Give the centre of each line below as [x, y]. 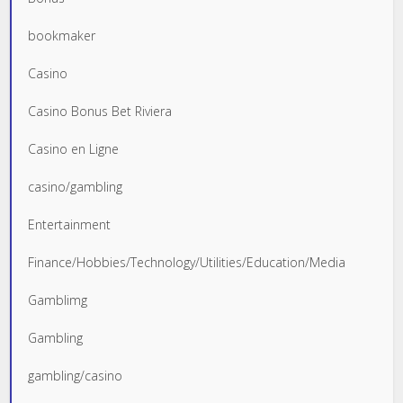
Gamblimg [58, 300]
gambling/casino [76, 376]
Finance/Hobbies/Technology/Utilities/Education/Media [187, 262]
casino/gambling [76, 187]
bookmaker [62, 36]
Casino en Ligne [74, 149]
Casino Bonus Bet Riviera [100, 111]
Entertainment [70, 224]
